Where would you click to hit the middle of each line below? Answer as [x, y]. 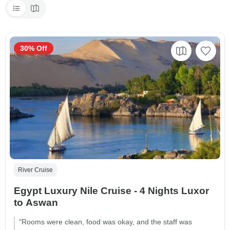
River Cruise [35, 170]
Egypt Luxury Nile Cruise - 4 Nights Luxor [111, 191]
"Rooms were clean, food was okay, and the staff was [106, 222]
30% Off [34, 48]
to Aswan [36, 203]
